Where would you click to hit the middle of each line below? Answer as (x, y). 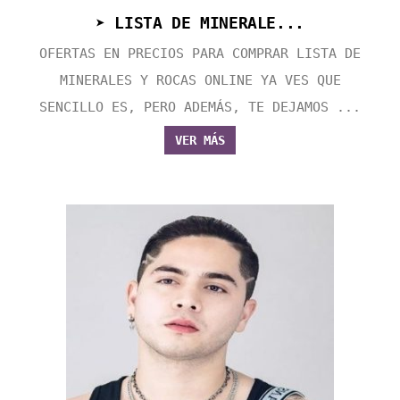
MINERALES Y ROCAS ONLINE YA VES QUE (200, 81)
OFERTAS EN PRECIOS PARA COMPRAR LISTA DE (200, 54)
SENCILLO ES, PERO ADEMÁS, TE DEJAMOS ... (200, 108)
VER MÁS (200, 141)
